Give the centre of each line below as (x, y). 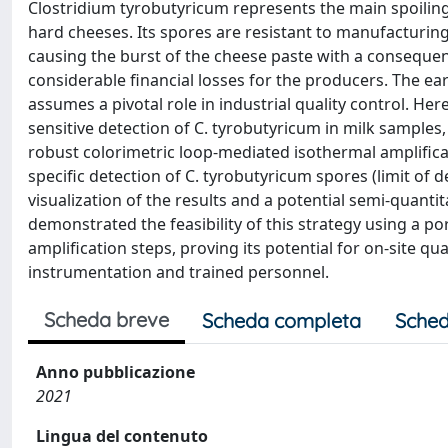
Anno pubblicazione (115, 372)
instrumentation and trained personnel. (178, 272)
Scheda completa (281, 320)
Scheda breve (106, 319)
